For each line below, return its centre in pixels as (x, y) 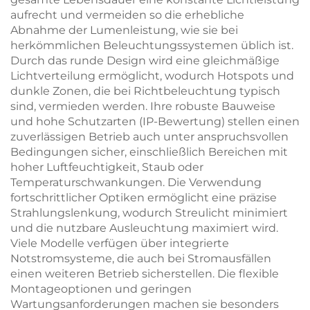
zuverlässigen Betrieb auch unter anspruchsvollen (149, 137)
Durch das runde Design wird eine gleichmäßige (145, 61)
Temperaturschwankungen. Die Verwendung (136, 182)
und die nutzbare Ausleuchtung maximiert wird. (144, 228)
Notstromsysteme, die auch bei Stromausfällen (141, 258)
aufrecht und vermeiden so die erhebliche (127, 15)
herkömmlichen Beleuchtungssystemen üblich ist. (152, 45)
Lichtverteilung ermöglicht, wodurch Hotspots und (152, 76)
